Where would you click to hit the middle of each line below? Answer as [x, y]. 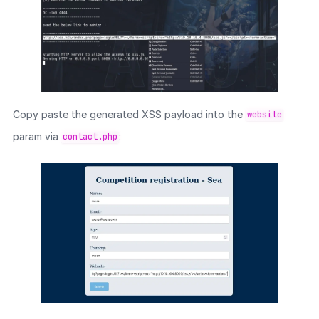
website [264, 115]
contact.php [90, 137]
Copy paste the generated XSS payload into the [129, 114]
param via [37, 136]
